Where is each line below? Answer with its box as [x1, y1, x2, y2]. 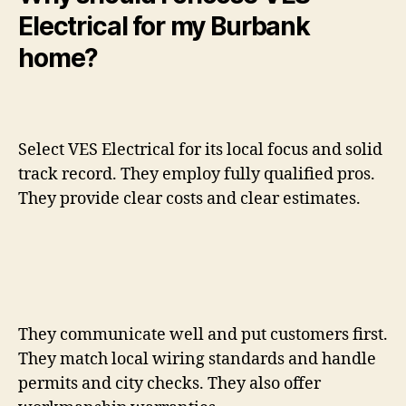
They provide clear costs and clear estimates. [18, 188, 361, 210]
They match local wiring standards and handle [18, 348, 376, 370]
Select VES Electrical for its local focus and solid [18, 140, 382, 161]
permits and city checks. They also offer [18, 372, 321, 394]
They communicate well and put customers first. [18, 324, 388, 345]
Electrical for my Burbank [18, 11, 310, 43]
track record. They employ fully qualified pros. [18, 164, 375, 186]
